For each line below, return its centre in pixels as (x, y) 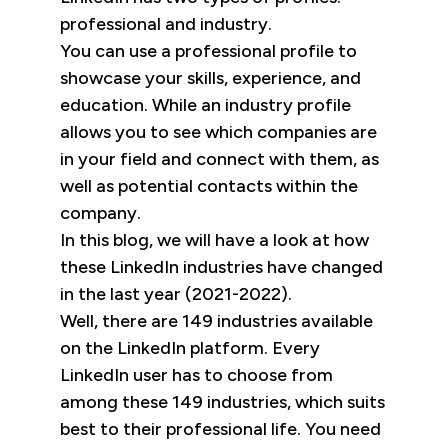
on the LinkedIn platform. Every (190, 348)
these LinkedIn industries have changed (221, 267)
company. (100, 213)
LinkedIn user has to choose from (196, 375)
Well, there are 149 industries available (216, 321)
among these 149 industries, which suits (222, 402)
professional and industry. (166, 24)
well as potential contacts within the (209, 186)
